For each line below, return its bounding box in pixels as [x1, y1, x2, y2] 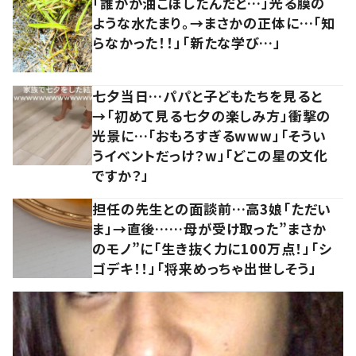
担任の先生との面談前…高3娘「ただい [92, 198, 332, 219]
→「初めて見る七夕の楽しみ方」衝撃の [92, 105, 331, 126]
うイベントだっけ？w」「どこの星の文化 [92, 145, 329, 165]
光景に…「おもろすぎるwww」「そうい [92, 125, 327, 145]
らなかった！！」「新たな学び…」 [92, 32, 281, 52]
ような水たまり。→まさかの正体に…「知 [92, 12, 336, 33]
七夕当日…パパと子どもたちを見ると [92, 85, 323, 106]
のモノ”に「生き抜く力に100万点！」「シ [92, 238, 332, 258]
